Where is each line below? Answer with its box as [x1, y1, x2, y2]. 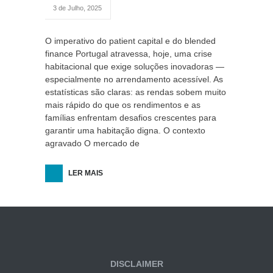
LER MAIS [68, 169, 103, 177]
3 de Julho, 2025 [53, 4, 102, 12]
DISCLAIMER [110, 259, 163, 269]
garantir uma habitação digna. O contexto [45, 126, 205, 135]
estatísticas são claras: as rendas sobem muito [45, 87, 226, 97]
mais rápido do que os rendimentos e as [45, 100, 200, 110]
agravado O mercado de [45, 138, 140, 148]
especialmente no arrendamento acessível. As [45, 74, 223, 84]
